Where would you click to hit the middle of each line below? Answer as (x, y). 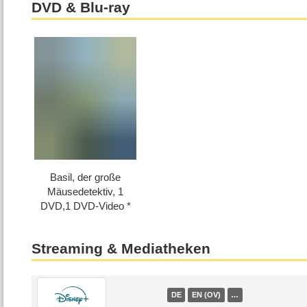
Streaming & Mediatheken (121, 249)
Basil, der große (86, 177)
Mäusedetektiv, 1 (86, 191)
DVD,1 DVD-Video (82, 206)
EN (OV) (206, 295)
